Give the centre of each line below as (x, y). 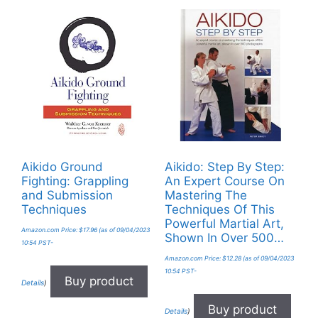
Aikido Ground (62, 166)
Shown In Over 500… (224, 237)
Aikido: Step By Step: (224, 166)
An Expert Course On (224, 181)
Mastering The (205, 195)
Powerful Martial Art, (224, 223)
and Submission (67, 195)
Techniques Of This (219, 209)
